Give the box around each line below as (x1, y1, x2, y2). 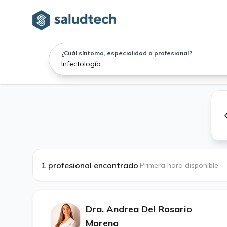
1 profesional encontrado (41, 160, 138, 170)
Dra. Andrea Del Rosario (86, 203, 192, 215)
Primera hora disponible (140, 161, 218, 170)
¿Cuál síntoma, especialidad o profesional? (61, 49, 192, 57)
